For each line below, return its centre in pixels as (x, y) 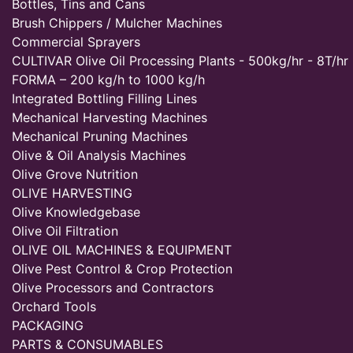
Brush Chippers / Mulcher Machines (117, 23)
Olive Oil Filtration (65, 231)
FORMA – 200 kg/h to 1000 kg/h (108, 80)
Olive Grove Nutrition (75, 174)
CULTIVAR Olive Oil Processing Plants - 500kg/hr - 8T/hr (180, 61)
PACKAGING (48, 325)
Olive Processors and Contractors (113, 288)
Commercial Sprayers (76, 42)
